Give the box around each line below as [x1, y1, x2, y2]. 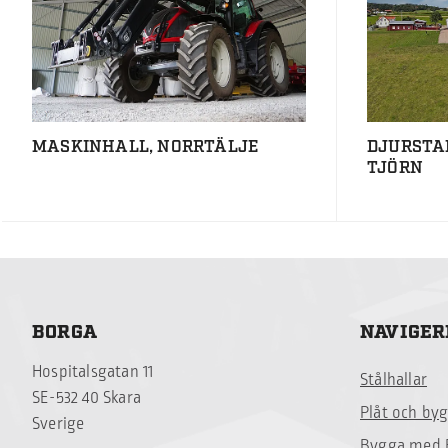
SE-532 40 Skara [32, 386, 141, 411]
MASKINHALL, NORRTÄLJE [32, 137, 259, 158]
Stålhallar [360, 368, 427, 393]
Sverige [32, 412, 85, 437]
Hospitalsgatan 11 [32, 360, 154, 385]
